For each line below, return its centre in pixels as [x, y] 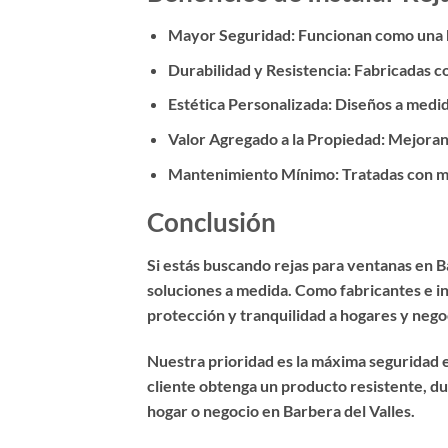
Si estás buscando [210, 265]
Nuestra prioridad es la [229, 360]
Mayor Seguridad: [231, 35]
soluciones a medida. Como [243, 290]
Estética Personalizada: [249, 104]
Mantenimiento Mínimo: [253, 173]
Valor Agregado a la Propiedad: [276, 138]
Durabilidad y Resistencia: [259, 69]
